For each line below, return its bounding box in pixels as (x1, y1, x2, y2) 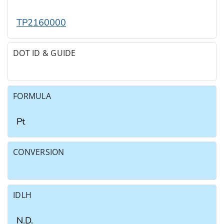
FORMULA (13, 90, 51, 101)
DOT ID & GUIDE (13, 47, 76, 59)
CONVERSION (13, 146, 64, 158)
